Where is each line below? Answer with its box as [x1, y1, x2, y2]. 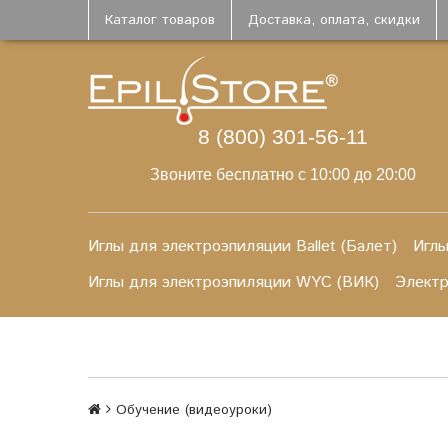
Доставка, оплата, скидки [248, 10, 420, 30]
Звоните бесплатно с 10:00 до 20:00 [149, 166, 416, 183]
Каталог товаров [105, 10, 215, 30]
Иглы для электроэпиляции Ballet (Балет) [88, 235, 397, 258]
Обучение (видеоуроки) [116, 400, 272, 420]
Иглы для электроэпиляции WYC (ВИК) [88, 271, 379, 294]
